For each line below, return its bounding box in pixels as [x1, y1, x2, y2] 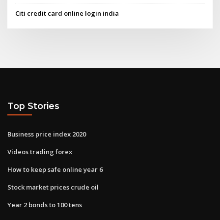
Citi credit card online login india [15, 8, 119, 18]
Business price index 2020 [7, 129, 86, 138]
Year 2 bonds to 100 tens [7, 200, 82, 209]
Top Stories [7, 101, 59, 111]
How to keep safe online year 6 [7, 165, 103, 174]
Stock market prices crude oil [7, 182, 99, 192]
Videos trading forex [7, 147, 72, 156]
